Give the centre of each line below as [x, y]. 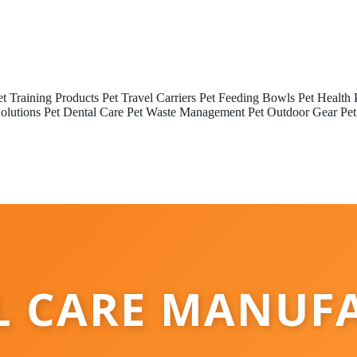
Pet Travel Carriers [149, 98]
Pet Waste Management [186, 112]
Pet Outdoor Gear [292, 112]
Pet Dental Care [84, 112]
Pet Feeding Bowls [247, 98]
